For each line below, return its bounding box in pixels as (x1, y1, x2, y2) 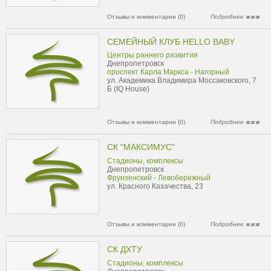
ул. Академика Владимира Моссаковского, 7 (107, 76, 256, 85)
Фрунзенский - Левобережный (107, 174, 211, 182)
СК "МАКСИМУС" (107, 142, 175, 152)
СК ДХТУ (107, 244, 142, 254)
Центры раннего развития (107, 51, 198, 59)
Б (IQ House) (107, 85, 149, 93)
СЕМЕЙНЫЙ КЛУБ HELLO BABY (107, 37, 235, 47)
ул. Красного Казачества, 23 (107, 182, 203, 191)
